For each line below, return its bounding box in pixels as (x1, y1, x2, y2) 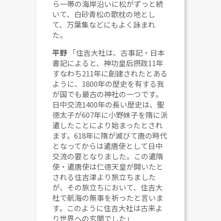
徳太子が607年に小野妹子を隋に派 (52, 109, 168, 120)
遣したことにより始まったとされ (52, 119, 163, 130)
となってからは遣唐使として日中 (52, 140, 163, 151)
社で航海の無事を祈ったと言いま (52, 192, 164, 203)
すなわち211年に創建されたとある (52, 68, 168, 78)
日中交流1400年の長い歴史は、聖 (52, 99, 165, 110)
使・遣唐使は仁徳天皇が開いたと (52, 161, 164, 172)
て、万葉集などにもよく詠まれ (52, 19, 156, 30)
